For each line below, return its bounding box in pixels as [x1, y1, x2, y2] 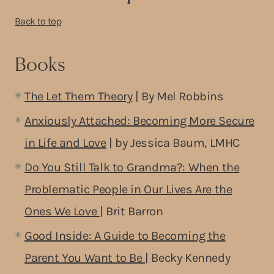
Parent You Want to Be [24, 250, 146, 265]
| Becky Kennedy [145, 250, 231, 265]
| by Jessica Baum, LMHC [106, 135, 240, 150]
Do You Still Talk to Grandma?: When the [24, 160, 240, 174]
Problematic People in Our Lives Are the [24, 182, 232, 196]
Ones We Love [24, 204, 100, 218]
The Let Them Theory [24, 89, 133, 103]
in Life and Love [24, 135, 106, 150]
